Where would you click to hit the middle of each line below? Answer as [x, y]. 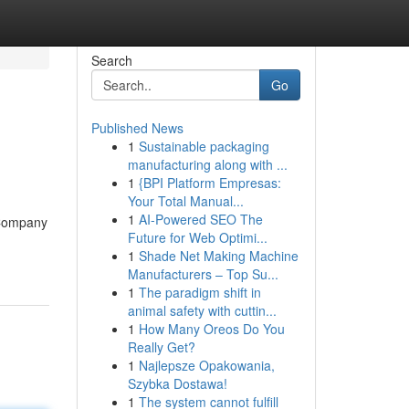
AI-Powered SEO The [200, 219]
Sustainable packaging [204, 146]
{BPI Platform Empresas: [210, 183]
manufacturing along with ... [207, 164]
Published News [137, 128]
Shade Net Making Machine [218, 256]
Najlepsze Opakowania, [206, 365]
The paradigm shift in [199, 292]
